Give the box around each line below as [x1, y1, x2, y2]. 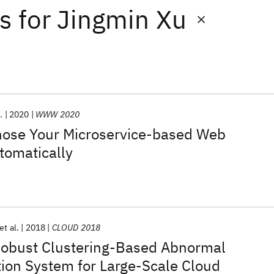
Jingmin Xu [57, 2, 187, 36]
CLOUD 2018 [51, 222, 101, 233]
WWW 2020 [35, 109, 80, 120]
